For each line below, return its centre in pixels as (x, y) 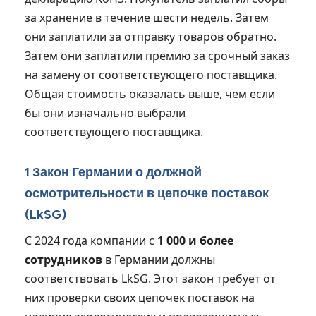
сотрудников (63, 259)
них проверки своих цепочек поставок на (140, 297)
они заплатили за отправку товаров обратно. (151, 36)
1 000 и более (195, 240)
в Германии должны (159, 259)
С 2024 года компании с (91, 240)
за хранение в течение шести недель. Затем (147, 17)
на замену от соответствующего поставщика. (151, 74)
